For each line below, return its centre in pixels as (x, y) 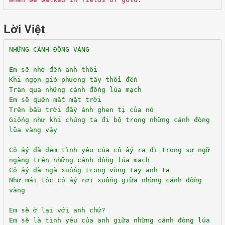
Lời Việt (24, 29)
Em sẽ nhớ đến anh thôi (53, 69)
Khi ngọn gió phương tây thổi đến (73, 79)
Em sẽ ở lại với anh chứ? (57, 210)
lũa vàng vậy (33, 130)
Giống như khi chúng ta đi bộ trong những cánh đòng (109, 120)
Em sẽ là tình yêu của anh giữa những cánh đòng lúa (109, 220)
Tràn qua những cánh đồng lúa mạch (75, 89)
